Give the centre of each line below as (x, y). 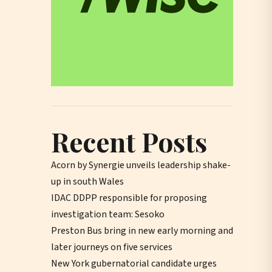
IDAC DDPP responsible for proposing (129, 198)
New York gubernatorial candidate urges (134, 263)
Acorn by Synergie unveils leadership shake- (141, 165)
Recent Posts (129, 141)
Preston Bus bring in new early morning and (142, 230)
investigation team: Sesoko (108, 214)
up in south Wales (87, 181)
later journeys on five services (112, 247)
